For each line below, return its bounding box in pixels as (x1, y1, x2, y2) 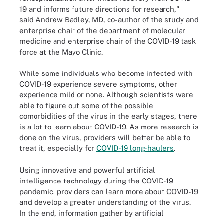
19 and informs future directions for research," (19, 4, 179, 13)
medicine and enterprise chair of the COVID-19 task (19, 36, 196, 45)
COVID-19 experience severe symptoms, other (19, 80, 177, 88)
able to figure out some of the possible (19, 101, 153, 109)
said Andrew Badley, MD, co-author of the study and (19, 15, 199, 24)
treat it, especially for (19, 144, 96, 152)
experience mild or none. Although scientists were (19, 91, 193, 99)
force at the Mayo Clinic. (19, 47, 103, 56)
